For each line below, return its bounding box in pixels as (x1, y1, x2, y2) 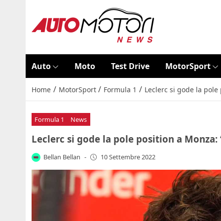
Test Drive (110, 61, 149, 72)
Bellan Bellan (43, 152, 81, 161)
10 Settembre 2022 (100, 152, 155, 162)
